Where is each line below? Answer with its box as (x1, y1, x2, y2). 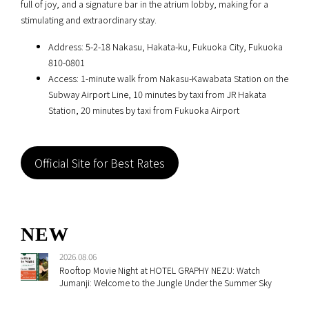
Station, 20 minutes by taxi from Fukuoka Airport (48, 103, 239, 117)
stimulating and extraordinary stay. (21, 13, 157, 27)
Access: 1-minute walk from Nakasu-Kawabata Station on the (48, 72, 288, 86)
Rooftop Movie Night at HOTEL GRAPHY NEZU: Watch (59, 264, 260, 277)
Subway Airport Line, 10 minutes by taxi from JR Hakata (48, 88, 266, 101)
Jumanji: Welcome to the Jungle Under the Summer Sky (59, 277, 272, 289)
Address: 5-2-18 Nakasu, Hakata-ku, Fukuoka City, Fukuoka (48, 40, 283, 54)
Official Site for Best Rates (34, 154, 165, 172)
